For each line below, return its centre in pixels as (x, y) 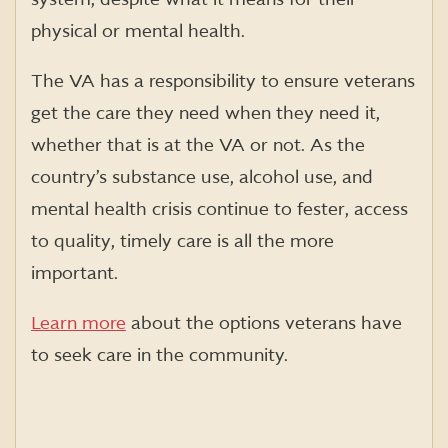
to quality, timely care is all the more (182, 242)
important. (74, 274)
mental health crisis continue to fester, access (219, 210)
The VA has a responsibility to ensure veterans (223, 82)
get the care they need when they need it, (205, 114)
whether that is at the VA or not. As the (198, 146)
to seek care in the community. (161, 356)
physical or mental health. (138, 32)
